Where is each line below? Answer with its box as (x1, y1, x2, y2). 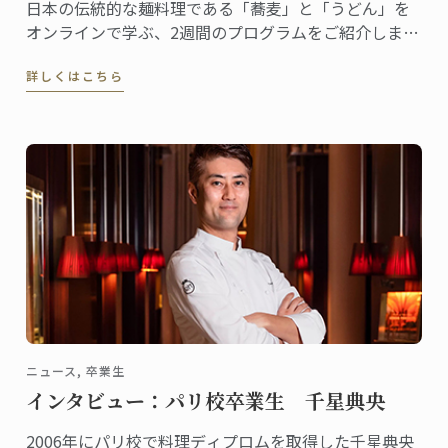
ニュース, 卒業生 (26, 361, 126, 379)
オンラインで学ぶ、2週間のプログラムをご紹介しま (26, 19, 404, 44)
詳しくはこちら (26, 66, 125, 84)
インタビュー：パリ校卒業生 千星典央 (26, 385, 386, 415)
